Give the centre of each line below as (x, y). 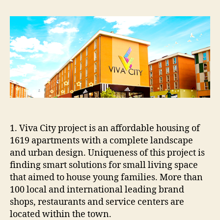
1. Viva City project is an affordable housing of (105, 129)
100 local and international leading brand (97, 190)
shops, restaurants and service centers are (97, 202)
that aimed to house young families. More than (106, 178)
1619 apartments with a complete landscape (101, 141)
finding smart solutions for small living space (104, 165)
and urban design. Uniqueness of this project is (107, 153)
